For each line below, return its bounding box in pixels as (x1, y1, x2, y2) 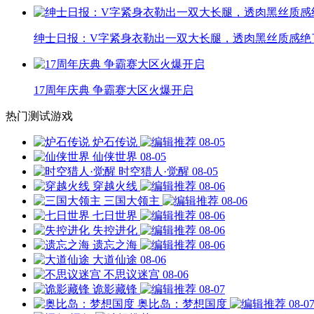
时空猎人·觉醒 (118, 165, 189, 177)
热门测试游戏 (6, 109, 73, 122)
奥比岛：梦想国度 (137, 297, 227, 310)
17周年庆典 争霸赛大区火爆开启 (34, 83, 193, 96)
